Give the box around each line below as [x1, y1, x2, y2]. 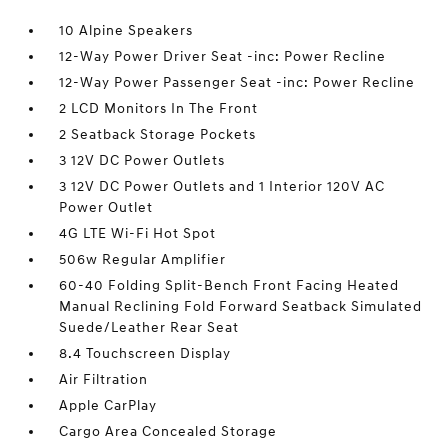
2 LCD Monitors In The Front [59, 100, 259, 117]
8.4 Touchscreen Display [59, 345, 232, 362]
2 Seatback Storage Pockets [59, 126, 257, 143]
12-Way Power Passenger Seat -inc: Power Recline [59, 74, 416, 91]
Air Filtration [59, 371, 149, 388]
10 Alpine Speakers [59, 22, 194, 39]
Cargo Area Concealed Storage [59, 423, 278, 440]
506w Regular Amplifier [59, 251, 227, 268]
